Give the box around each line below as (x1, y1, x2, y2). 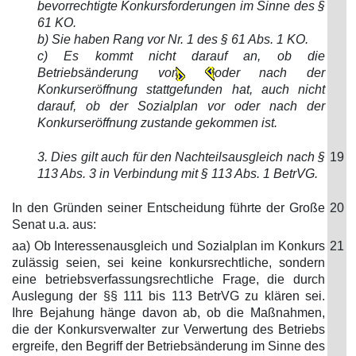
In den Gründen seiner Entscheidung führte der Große (12, 201, 325, 215)
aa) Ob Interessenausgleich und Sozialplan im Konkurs (12, 239, 325, 253)
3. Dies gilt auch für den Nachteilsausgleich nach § (37, 150, 325, 164)
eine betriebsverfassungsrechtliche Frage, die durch (12, 273, 325, 286)
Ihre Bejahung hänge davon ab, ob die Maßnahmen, (12, 306, 325, 319)
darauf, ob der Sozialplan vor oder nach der (37, 99, 325, 113)
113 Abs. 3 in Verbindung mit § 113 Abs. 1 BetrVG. (37, 167, 318, 180)
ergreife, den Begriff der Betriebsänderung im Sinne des (12, 339, 325, 353)
